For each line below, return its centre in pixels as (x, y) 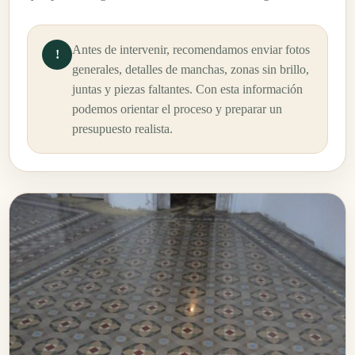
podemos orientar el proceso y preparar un (177, 109)
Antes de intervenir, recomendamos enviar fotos (191, 50)
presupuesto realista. (122, 129)
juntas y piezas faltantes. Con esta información (187, 89)
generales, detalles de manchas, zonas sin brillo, (191, 69)
